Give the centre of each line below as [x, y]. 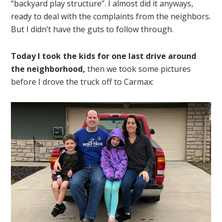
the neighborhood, [48, 69]
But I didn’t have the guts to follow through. [92, 29]
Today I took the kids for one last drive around [104, 56]
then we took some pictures [138, 69]
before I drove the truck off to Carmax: [83, 82]
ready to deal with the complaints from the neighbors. [111, 17]
